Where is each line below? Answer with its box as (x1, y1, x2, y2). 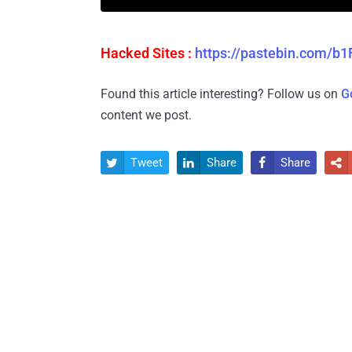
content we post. (101, 108, 192, 123)
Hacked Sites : (101, 45, 195, 62)
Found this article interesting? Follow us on (101, 86, 341, 102)
